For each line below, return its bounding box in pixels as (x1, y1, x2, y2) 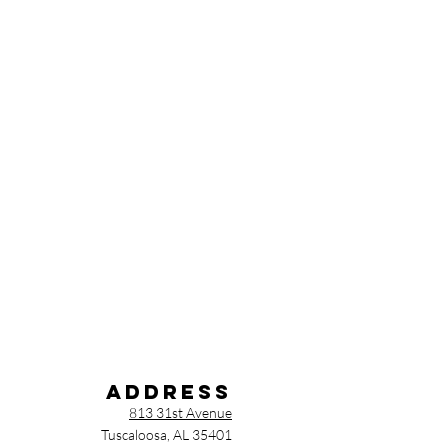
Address (106, 379, 232, 405)
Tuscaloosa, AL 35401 (101, 426, 232, 444)
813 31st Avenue (129, 404, 232, 422)
